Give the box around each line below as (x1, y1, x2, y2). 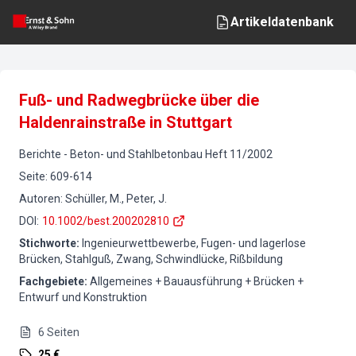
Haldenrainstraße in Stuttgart (19, 113, 232, 132)
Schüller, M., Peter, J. (65, 192, 167, 205)
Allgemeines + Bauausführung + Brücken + (90, 275, 304, 288)
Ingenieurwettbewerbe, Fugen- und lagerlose (82, 237, 306, 250)
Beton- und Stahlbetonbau (70, 148, 203, 161)
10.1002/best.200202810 (42, 215, 169, 227)
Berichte (19, 148, 61, 161)
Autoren (19, 192, 60, 205)
